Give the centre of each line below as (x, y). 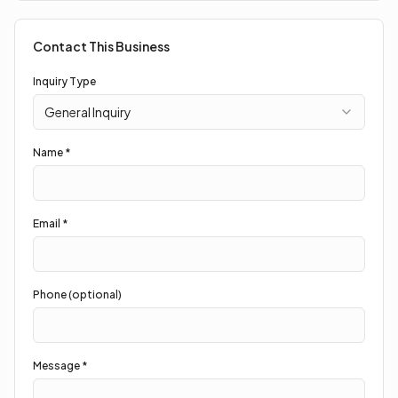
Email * (51, 223)
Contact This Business (101, 46)
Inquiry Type (64, 81)
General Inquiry (88, 112)
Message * (60, 366)
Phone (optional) (77, 295)
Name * (52, 152)
